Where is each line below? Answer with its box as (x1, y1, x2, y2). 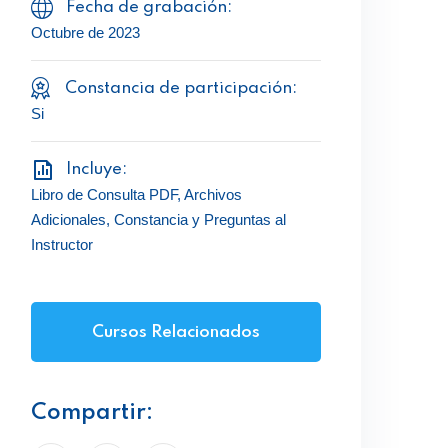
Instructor (31, 236, 93, 253)
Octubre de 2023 (31, 24, 140, 41)
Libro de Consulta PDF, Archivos (31, 186, 242, 203)
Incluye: (66, 161, 127, 178)
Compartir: (31, 402, 153, 424)
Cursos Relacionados (92, 324, 260, 341)
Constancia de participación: (65, 80, 297, 97)
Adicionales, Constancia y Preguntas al (31, 211, 286, 228)
